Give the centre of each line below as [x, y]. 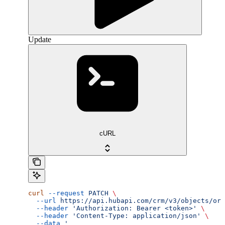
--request [64, 193]
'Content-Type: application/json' [135, 215]
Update [40, 40]
